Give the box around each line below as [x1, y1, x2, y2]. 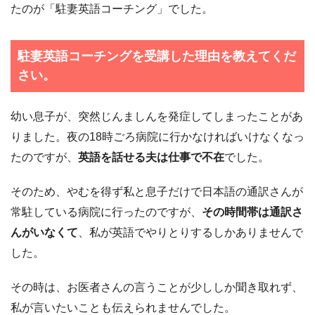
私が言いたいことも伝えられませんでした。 [11, 301, 236, 314]
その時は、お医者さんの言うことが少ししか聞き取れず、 [11, 281, 303, 293]
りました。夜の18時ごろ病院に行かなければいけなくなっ [11, 130, 304, 143]
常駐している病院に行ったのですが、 [11, 205, 202, 218]
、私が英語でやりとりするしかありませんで [78, 226, 303, 238]
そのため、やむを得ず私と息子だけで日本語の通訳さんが [11, 185, 303, 198]
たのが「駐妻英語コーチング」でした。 [11, 2, 213, 15]
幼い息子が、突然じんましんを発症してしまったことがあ [11, 110, 303, 122]
